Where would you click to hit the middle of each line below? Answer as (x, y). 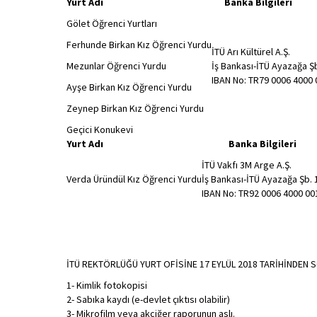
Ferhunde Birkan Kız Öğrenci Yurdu (139, 45)
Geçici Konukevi (99, 129)
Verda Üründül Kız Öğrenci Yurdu (134, 179)
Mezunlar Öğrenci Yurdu (116, 66)
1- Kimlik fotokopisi (106, 285)
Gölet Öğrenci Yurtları (111, 23)
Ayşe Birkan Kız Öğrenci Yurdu (129, 87)
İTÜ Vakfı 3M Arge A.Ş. (246, 165)
